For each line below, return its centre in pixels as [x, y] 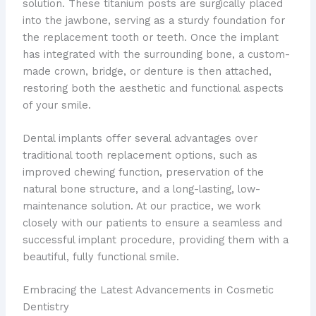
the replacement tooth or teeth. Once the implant [150, 37]
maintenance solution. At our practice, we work [141, 206]
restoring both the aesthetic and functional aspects [153, 88]
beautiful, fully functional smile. [101, 257]
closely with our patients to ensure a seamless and [152, 223]
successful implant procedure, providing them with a [155, 240]
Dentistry [45, 307]
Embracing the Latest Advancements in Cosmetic [148, 290]
